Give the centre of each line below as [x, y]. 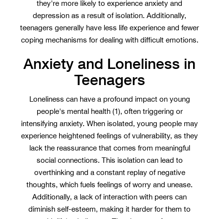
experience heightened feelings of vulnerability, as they [109, 136]
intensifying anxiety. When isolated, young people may [109, 123]
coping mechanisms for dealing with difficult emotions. [109, 40]
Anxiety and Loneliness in [109, 64]
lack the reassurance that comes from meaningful [109, 148]
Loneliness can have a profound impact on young [109, 99]
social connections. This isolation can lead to [109, 160]
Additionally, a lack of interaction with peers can [109, 197]
